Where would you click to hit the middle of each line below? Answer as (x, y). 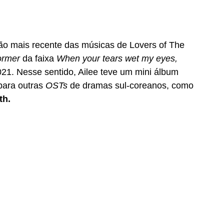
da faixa (39, 59)
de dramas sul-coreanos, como (133, 86)
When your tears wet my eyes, (118, 59)
